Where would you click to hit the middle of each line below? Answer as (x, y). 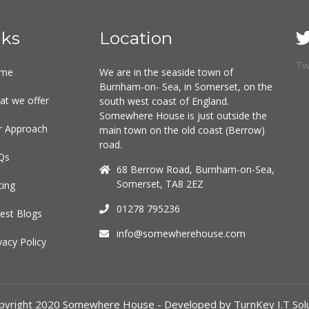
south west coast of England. (164, 101)
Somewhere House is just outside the (183, 116)
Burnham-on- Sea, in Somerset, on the (186, 87)
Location (136, 38)
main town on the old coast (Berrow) (182, 130)
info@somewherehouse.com (181, 233)
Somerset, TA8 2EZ (160, 184)
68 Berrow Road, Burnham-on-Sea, (196, 169)
